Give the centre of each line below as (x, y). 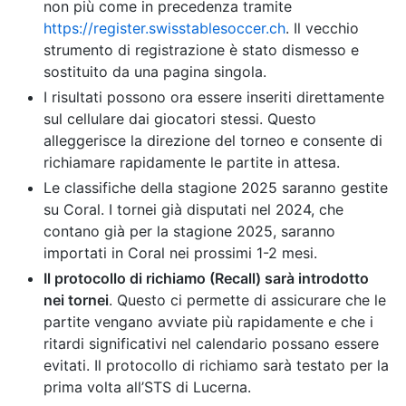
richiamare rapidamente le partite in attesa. (192, 162)
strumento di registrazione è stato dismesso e (201, 49)
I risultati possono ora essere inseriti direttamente (214, 97)
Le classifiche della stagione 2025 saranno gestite (216, 187)
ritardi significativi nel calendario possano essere (211, 343)
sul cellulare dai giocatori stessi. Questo (180, 118)
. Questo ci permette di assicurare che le (247, 300)
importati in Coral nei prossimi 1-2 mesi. (180, 252)
